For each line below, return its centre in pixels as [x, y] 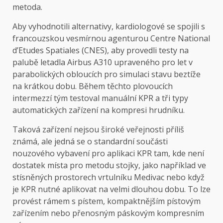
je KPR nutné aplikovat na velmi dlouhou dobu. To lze [111, 189]
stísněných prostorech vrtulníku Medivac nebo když [109, 177]
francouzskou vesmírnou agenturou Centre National [111, 38]
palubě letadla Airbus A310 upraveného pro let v [103, 62]
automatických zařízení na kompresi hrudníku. [99, 110]
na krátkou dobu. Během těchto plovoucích [93, 86]
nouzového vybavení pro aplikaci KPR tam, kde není [108, 153]
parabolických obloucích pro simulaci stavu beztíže [107, 74]
